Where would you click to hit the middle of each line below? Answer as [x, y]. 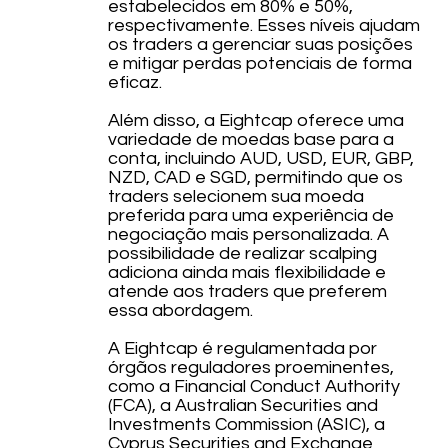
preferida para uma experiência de [250, 216]
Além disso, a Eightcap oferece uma [255, 121]
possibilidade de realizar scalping [242, 254]
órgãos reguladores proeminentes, [250, 368]
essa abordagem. [180, 311]
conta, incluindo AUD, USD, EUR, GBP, [260, 159]
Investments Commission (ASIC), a [246, 425]
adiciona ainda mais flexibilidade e [246, 273]
